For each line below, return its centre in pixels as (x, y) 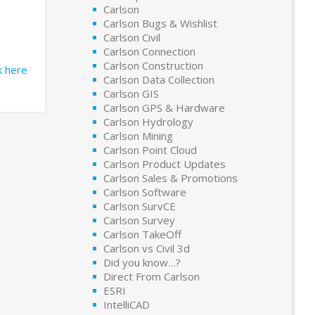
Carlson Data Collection (159, 79)
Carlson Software (145, 192)
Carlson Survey (139, 220)
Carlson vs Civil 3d (147, 248)
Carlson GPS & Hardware (164, 108)
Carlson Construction (153, 65)
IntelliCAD (127, 304)
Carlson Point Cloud (150, 150)
